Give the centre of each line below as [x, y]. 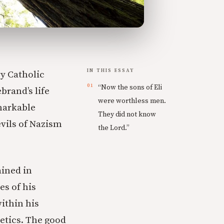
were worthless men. [132, 101]
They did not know [127, 114]
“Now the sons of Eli [130, 87]
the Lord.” [114, 128]
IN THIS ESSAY [111, 70]
